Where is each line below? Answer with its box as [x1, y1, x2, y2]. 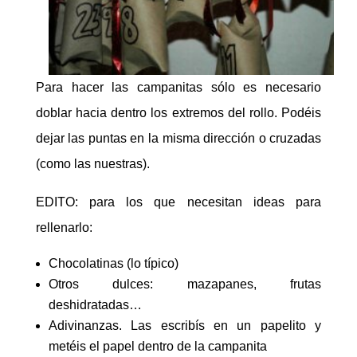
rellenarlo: [35, 220, 92, 234]
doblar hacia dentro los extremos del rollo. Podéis [35, 105, 322, 120]
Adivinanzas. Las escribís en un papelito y [48, 318, 322, 332]
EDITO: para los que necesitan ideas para [35, 194, 322, 209]
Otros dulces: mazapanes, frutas [48, 277, 322, 291]
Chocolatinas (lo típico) [48, 256, 178, 270]
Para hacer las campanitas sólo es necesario [35, 80, 322, 94]
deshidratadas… [48, 297, 142, 312]
